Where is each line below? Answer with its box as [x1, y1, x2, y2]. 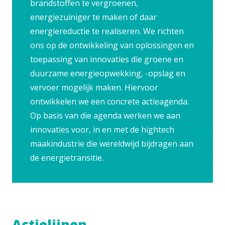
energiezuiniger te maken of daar [30, 12, 157, 23]
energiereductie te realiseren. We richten [30, 26, 184, 37]
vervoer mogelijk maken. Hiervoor [30, 82, 158, 93]
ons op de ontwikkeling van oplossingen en [30, 40, 194, 51]
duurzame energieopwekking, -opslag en [30, 68, 185, 79]
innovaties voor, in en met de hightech [30, 124, 174, 135]
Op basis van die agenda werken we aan [30, 110, 180, 121]
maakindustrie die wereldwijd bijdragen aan [30, 138, 193, 149]
